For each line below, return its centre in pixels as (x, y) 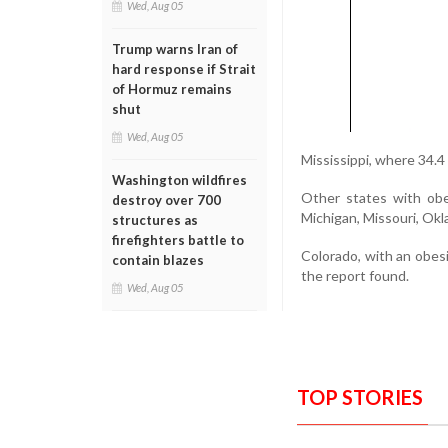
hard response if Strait (184, 69)
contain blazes (158, 260)
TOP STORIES (360, 396)
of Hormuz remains (172, 89)
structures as (155, 220)
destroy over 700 (166, 200)
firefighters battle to (178, 240)
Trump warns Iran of (175, 49)
